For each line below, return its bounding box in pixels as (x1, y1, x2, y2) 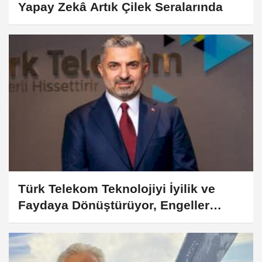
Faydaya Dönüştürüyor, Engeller (18, 198, 209, 212)
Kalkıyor (18, 215, 67, 229)
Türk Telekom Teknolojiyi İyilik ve (18, 182, 215, 196)
